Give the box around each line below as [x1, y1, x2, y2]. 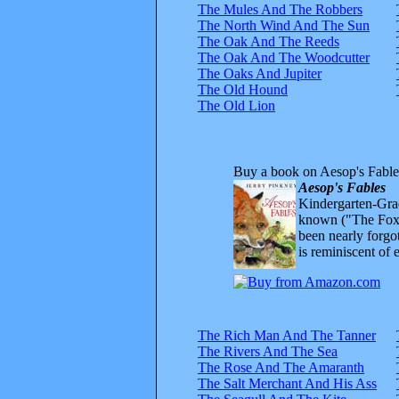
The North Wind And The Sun [198, 17, 370, 33]
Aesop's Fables [298, 179, 386, 195]
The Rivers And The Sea [198, 343, 338, 359]
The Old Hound [198, 81, 288, 97]
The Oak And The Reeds [198, 33, 339, 49]
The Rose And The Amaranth [198, 359, 364, 375]
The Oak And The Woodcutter [198, 49, 370, 65]
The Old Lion [198, 97, 275, 113]
